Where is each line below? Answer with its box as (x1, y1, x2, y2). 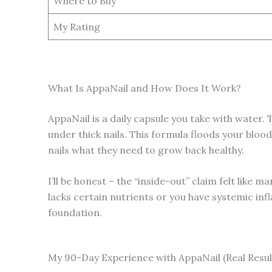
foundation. (48, 206, 102, 219)
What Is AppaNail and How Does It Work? (48, 81, 241, 94)
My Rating (53, 20, 100, 33)
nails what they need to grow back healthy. (48, 143, 244, 156)
